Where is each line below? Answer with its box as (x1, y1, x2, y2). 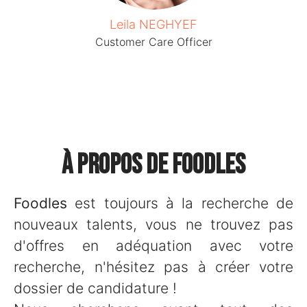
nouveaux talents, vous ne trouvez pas (14, 216, 293, 233)
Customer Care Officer (95, 35, 212, 49)
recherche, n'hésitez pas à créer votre (14, 258, 293, 275)
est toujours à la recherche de (67, 195, 293, 212)
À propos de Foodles (62, 149, 245, 182)
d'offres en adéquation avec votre (14, 237, 293, 254)
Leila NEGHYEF (110, 17, 197, 32)
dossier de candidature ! (14, 280, 177, 297)
